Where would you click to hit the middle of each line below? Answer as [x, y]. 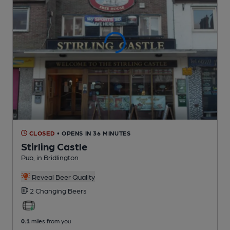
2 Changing [49, 190]
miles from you [50, 221]
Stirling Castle [54, 146]
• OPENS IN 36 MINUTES [94, 133]
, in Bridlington [56, 157]
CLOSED [41, 133]
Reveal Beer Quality [62, 176]
